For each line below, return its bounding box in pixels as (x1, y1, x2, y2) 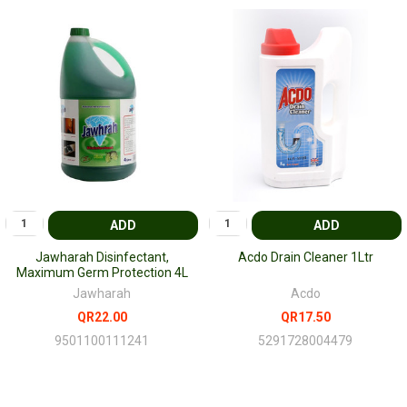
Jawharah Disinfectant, (35, 250, 169, 265)
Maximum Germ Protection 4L (15, 265, 188, 281)
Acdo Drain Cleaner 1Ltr (237, 250, 373, 265)
